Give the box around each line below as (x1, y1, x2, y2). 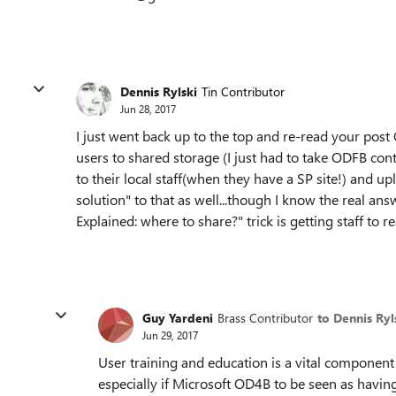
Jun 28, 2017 (120, 101, 176, 116)
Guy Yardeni (142, 308, 213, 326)
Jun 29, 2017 (142, 327, 198, 342)
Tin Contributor (202, 82, 285, 100)
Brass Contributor (217, 308, 313, 326)
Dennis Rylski (120, 82, 197, 100)
